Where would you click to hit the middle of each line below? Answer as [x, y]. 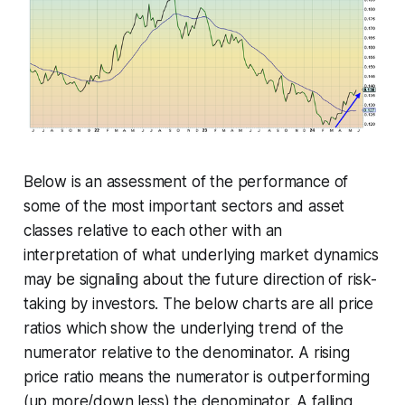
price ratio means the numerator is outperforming [196, 377]
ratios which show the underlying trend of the [184, 329]
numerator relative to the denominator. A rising [186, 353]
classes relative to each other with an [153, 231]
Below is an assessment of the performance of [186, 182]
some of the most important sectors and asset [184, 207]
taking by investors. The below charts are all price [198, 304]
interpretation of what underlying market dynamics [201, 255]
